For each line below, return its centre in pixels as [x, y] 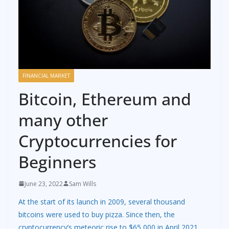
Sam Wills [83, 184]
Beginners [57, 162]
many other [63, 120]
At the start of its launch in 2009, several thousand [102, 201]
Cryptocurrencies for [98, 141]
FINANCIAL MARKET [46, 75]
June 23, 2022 [44, 184]
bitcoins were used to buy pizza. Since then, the [97, 214]
